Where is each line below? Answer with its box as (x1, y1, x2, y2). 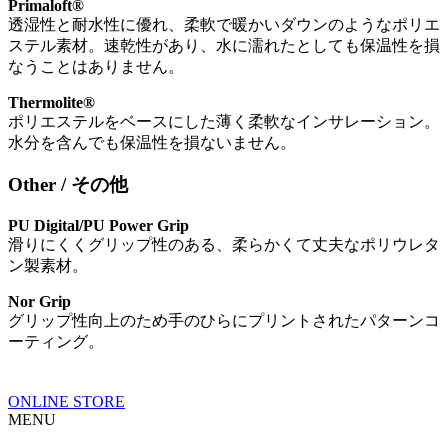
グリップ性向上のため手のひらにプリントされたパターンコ (8, 311, 440, 329)
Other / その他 (8, 174, 128, 196)
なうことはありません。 (8, 57, 184, 75)
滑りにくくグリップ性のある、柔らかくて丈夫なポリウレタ (8, 235, 440, 253)
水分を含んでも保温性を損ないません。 (8, 133, 296, 151)
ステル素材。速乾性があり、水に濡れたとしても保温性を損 (8, 36, 440, 54)
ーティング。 (8, 332, 104, 350)
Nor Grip (8, 292, 71, 310)
